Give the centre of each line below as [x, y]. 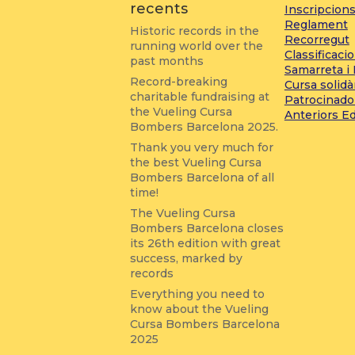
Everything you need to [198, 294]
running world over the [197, 46]
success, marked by [187, 258]
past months [167, 61]
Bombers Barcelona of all [202, 177]
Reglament [316, 24]
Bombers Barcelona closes [207, 228]
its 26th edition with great [206, 243]
